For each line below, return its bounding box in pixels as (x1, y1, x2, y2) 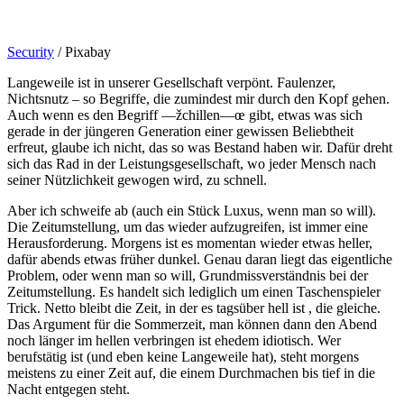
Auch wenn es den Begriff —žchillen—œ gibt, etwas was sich (7, 106, 363, 123)
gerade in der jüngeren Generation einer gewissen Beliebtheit (7, 123, 353, 139)
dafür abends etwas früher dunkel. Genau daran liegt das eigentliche (7, 251, 392, 267)
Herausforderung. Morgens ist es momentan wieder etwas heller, (7, 234, 372, 251)
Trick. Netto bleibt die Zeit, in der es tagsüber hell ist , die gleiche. (7, 299, 381, 316)
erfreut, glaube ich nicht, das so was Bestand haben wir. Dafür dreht (7, 139, 392, 155)
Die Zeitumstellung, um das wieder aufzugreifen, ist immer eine (7, 218, 368, 234)
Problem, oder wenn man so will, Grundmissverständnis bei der (7, 267, 368, 283)
